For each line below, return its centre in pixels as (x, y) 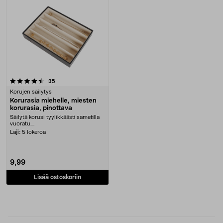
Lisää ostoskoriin (57, 177)
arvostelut (67, 81)
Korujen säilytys (31, 92)
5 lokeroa (34, 132)
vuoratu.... (22, 124)
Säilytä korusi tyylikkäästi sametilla (55, 117)
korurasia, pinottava (41, 108)
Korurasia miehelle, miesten (53, 101)
